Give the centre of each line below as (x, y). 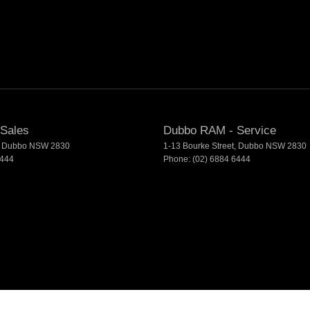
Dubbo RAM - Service (220, 131)
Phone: (178, 159)
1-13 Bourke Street (199, 146)
